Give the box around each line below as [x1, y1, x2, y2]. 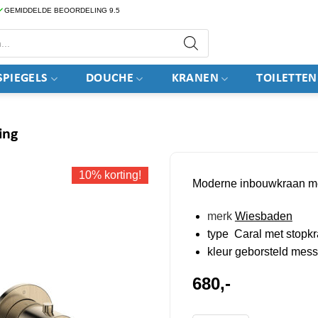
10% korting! [78, 168, 141, 181]
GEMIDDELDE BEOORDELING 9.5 [4, 6, 120, 14]
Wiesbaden [234, 209, 292, 222]
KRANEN [171, 72, 219, 85]
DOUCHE [85, 72, 134, 85]
